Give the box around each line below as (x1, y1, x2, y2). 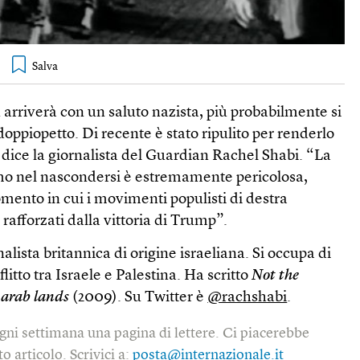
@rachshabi (207, 290, 288, 306)
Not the (252, 268, 300, 284)
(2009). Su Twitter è (69, 290, 208, 306)
